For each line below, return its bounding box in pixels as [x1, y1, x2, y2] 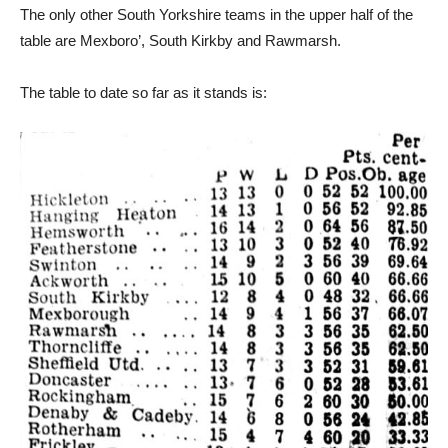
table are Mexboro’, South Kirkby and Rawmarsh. [20, 32, 341, 49]
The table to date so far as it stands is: [20, 84, 267, 101]
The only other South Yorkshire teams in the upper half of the [20, 6, 413, 23]
